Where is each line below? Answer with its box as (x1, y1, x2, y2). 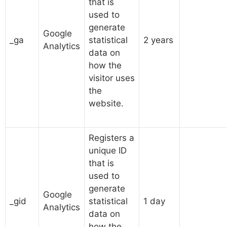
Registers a (89, 133, 134, 143)
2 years (143, 35, 173, 45)
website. (89, 98, 124, 108)
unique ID (89, 145, 127, 156)
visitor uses (89, 73, 135, 83)
